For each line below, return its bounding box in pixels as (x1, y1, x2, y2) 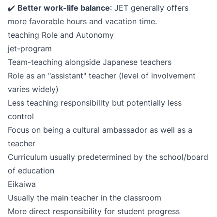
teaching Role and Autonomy (8, 30, 114, 40)
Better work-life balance (17, 3, 110, 13)
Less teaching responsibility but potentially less (8, 98, 182, 108)
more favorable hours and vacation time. (8, 16, 157, 26)
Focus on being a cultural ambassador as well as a (8, 125, 192, 135)
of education (8, 166, 54, 175)
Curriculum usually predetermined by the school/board (8, 152, 208, 162)
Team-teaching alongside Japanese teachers (8, 57, 171, 67)
